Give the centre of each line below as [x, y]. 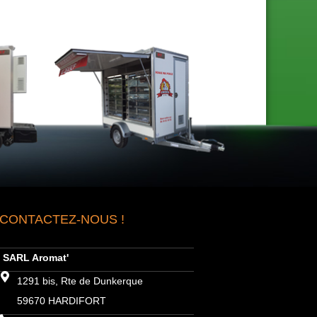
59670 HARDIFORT [62, 301]
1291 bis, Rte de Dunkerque [80, 281]
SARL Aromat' [36, 258]
